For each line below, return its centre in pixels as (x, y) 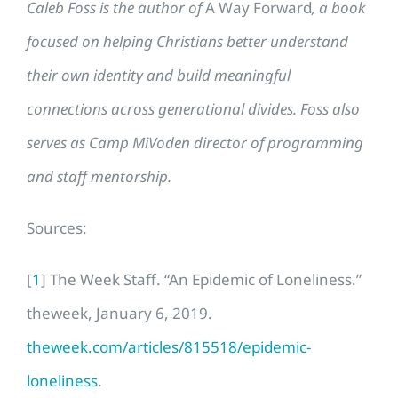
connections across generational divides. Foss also (193, 108)
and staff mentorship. (99, 176)
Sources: (57, 227)
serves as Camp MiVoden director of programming (195, 142)
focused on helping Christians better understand (187, 41)
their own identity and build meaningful (159, 75)
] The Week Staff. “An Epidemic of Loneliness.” (201, 279)
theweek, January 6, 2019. (119, 313)
